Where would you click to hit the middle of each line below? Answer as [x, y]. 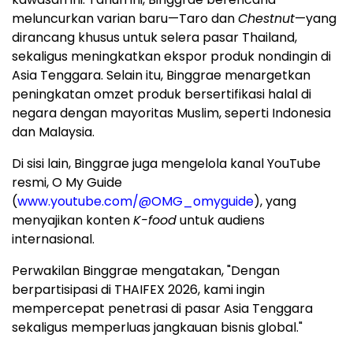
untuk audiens [221, 221]
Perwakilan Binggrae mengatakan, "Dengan [146, 271]
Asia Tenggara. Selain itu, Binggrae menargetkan [161, 76]
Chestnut [266, 19]
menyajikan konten [72, 221]
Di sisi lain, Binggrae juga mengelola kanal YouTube [166, 164]
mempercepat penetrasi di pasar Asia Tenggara [162, 309]
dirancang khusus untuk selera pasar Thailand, [154, 38]
